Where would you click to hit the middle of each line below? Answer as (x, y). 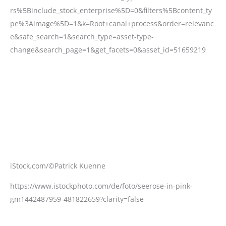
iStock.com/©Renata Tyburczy (60, 206)
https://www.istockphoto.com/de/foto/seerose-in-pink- (101, 77)
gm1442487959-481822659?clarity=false (77, 90)
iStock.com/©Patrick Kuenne (58, 57)
